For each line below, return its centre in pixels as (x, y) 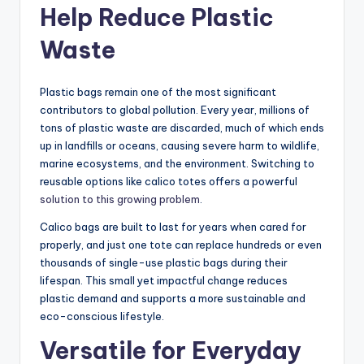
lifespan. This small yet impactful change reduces (164, 281)
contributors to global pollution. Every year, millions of (175, 110)
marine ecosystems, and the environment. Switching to (177, 164)
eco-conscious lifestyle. (102, 316)
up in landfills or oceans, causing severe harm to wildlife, (180, 146)
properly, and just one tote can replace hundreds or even (181, 245)
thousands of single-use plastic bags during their (164, 263)
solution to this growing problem (120, 199)
